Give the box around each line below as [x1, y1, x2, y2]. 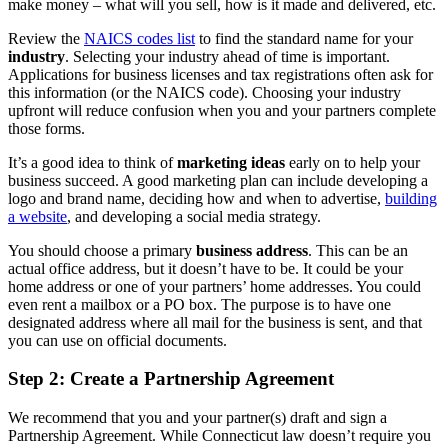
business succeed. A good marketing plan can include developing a [8, 171, 428, 189]
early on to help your [285, 153, 420, 171]
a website [8, 207, 67, 225]
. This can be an [308, 241, 408, 259]
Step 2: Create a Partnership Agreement [8, 368, 334, 390]
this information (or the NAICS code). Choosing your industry [8, 83, 401, 101]
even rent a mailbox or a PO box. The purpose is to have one [8, 295, 391, 313]
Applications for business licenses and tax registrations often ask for [8, 65, 433, 83]
